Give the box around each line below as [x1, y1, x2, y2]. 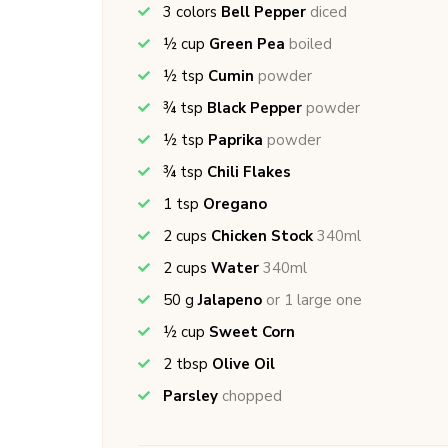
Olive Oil [212, 354, 275, 374]
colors [176, 2, 217, 22]
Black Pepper [207, 98, 302, 118]
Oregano [203, 194, 267, 214]
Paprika [208, 130, 263, 150]
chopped [222, 386, 282, 406]
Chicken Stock [211, 226, 313, 246]
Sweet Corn [209, 322, 295, 342]
